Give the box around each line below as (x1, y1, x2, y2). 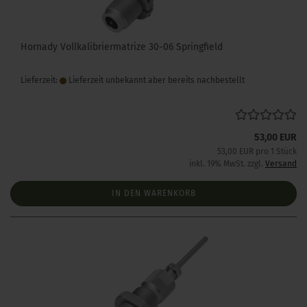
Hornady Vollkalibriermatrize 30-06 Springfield (21, 41, 223, 53)
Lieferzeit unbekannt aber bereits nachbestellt (66, 75, 245, 85)
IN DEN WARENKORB (111, 188, 196, 198)
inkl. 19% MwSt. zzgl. (189, 159, 265, 169)
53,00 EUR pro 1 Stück (217, 147, 297, 156)
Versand (265, 159, 297, 169)
